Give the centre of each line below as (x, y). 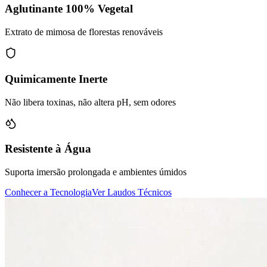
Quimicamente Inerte (56, 79)
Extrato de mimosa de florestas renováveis (84, 32)
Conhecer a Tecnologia (48, 192)
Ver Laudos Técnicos (132, 192)
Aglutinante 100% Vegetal (69, 9)
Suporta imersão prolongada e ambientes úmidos (96, 172)
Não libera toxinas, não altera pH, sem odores (90, 102)
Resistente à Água (48, 149)
